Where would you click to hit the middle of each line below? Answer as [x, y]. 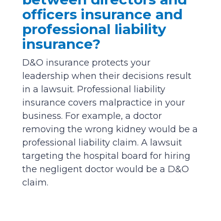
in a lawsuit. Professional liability [93, 90]
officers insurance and [102, 15]
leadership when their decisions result [107, 76]
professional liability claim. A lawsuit [102, 143]
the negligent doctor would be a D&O [105, 169]
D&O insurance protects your [86, 63]
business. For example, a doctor [92, 116]
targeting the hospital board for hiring [106, 156]
